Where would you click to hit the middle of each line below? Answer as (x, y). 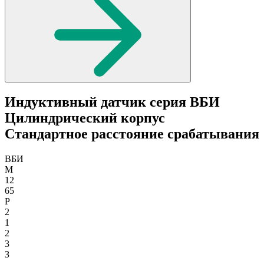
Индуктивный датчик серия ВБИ (112, 102)
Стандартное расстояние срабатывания (132, 134)
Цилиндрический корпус (85, 118)
